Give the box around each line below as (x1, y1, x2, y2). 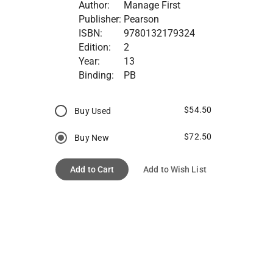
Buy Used (74, 106, 112, 116)
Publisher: (78, 13, 121, 26)
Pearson (123, 13, 159, 26)
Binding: (78, 69, 114, 82)
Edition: (78, 41, 111, 54)
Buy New (74, 133, 109, 143)
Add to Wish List (143, 165, 207, 175)
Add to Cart (70, 165, 115, 175)
